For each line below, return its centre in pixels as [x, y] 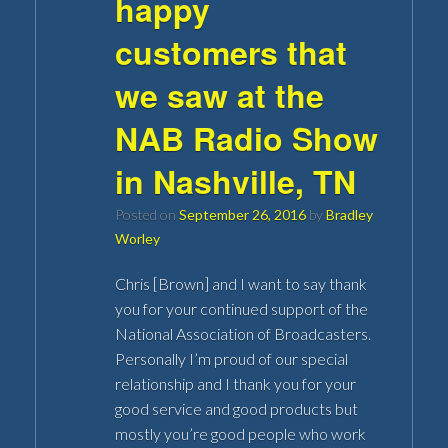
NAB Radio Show [247, 137]
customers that [231, 51]
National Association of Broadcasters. [243, 333]
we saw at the [220, 94]
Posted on [151, 214]
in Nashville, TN [236, 180]
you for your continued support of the [242, 308]
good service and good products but [237, 408]
